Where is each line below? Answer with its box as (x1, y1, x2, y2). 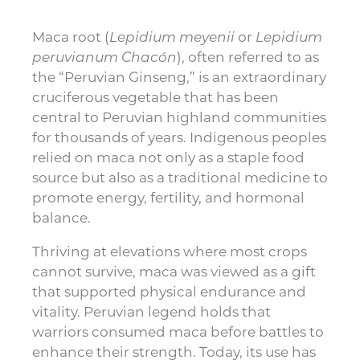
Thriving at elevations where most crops (32, 242, 307, 260)
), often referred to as (177, 47, 319, 65)
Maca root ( (32, 27, 109, 45)
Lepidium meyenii (109, 27, 235, 45)
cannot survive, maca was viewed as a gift (32, 262, 316, 280)
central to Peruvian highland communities (32, 108, 326, 125)
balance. (32, 208, 91, 226)
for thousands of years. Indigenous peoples (32, 128, 326, 145)
